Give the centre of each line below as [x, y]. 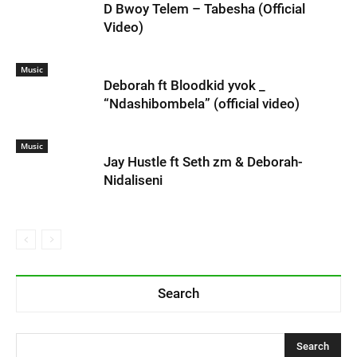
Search [178, 293]
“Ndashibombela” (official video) [202, 103]
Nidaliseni [133, 180]
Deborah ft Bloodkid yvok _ [184, 85]
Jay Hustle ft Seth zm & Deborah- [203, 161]
